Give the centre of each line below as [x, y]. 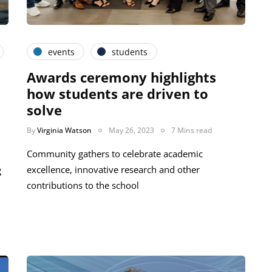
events [61, 52]
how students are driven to [117, 94]
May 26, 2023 [131, 131]
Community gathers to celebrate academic [115, 154]
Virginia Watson [64, 131]
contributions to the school [83, 185]
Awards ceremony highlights [121, 77]
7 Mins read [192, 131]
